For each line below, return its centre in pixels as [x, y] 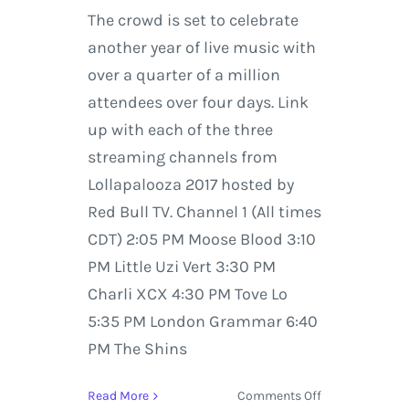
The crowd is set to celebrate [193, 21]
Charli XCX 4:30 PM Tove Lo [187, 294]
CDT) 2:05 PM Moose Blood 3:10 [201, 240]
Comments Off [280, 396]
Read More [118, 396]
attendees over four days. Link [198, 103]
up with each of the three [180, 130]
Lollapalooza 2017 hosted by [190, 185]
